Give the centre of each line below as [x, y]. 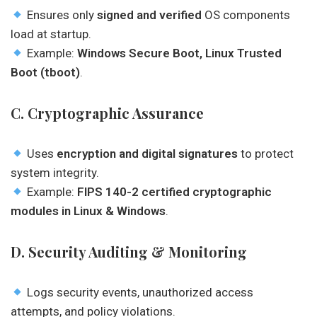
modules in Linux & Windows [88, 211]
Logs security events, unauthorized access [139, 292]
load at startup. [51, 34]
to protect [266, 154]
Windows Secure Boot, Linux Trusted [180, 53]
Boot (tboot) [45, 72]
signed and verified [150, 15]
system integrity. [55, 173]
